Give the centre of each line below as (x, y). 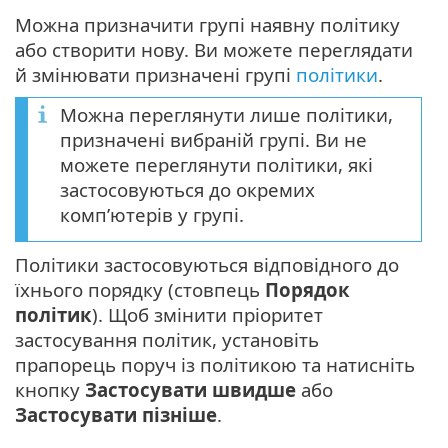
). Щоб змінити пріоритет (207, 315)
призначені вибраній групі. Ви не (213, 140)
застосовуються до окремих (187, 190)
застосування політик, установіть (167, 340)
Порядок (307, 290)
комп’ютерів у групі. (152, 215)
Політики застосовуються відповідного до (207, 265)
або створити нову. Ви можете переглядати (214, 50)
